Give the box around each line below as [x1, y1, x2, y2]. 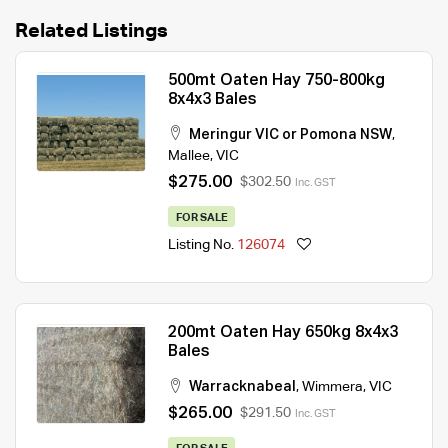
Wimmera [302, 380, 363, 395]
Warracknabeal [189, 380, 296, 395]
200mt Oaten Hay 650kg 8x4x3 [168, 325, 398, 342]
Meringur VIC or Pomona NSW [189, 127, 392, 142]
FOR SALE [175, 211, 228, 223]
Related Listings [15, 20, 168, 41]
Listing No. [168, 238, 237, 253]
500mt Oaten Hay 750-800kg [168, 72, 385, 89]
